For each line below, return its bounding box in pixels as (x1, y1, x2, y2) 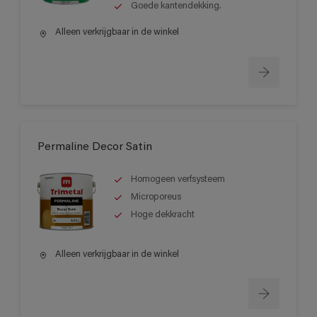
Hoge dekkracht (131, 209, 195, 219)
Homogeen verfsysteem (131, 174, 225, 184)
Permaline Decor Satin (38, 141, 152, 153)
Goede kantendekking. (131, 1, 221, 11)
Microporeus (131, 192, 181, 202)
